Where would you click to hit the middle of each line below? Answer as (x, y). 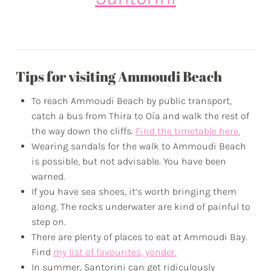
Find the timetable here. (188, 131)
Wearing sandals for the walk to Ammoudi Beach (139, 146)
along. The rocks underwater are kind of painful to (141, 206)
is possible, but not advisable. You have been (129, 161)
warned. (48, 176)
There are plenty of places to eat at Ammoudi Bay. (139, 237)
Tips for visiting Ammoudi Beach (119, 76)
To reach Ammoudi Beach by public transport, (131, 100)
